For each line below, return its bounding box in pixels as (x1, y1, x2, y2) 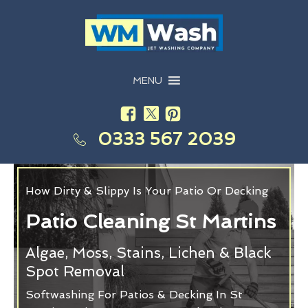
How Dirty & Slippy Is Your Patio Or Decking (25, 184, 268, 197)
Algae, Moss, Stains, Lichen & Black (25, 243, 272, 261)
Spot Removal (25, 262, 124, 280)
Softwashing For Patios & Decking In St (25, 287, 243, 301)
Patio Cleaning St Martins (25, 209, 276, 233)
